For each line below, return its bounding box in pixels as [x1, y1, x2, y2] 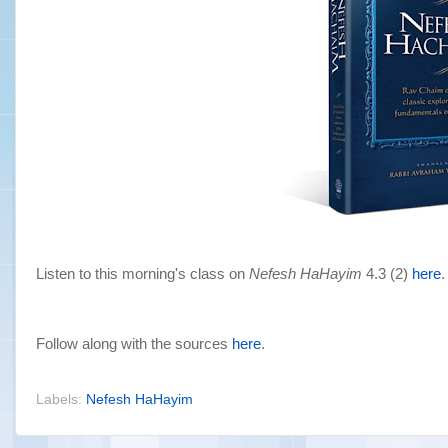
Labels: [36, 392, 86, 408]
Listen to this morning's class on [36, 265, 249, 282]
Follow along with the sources [36, 335, 232, 352]
